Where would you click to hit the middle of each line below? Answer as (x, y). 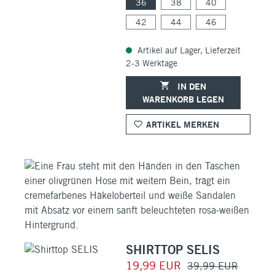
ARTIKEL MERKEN (183, 124)
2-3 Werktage (152, 63)
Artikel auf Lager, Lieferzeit (188, 50)
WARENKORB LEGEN (183, 99)
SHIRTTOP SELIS (173, 249)
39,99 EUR (213, 266)
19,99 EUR (155, 265)
